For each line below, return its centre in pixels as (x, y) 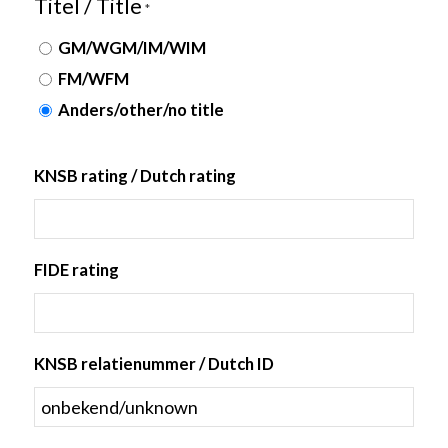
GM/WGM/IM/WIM (131, 48)
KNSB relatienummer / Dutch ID (153, 364)
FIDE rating (76, 270)
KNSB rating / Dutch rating (134, 176)
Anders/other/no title (140, 110)
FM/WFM (93, 79)
